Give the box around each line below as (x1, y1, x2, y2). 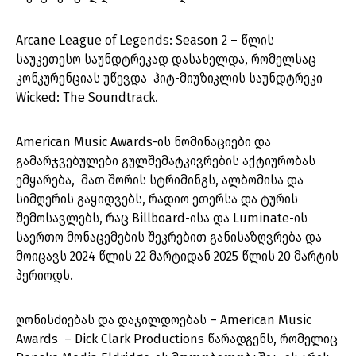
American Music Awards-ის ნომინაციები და (16, 134, 271, 150)
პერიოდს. (16, 268, 73, 284)
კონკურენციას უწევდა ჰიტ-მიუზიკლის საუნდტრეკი (16, 71, 323, 87)
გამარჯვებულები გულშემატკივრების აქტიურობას (16, 153, 315, 169)
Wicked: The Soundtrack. (16, 90, 161, 106)
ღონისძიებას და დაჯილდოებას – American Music (16, 312, 311, 328)
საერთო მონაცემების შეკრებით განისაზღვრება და (16, 230, 322, 246)
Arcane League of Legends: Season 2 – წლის (16, 33, 274, 48)
